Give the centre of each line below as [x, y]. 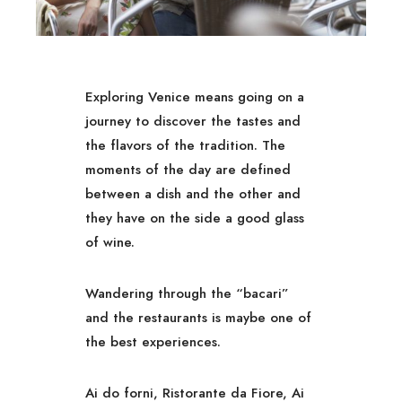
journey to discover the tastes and [193, 121]
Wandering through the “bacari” [188, 293]
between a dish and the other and [193, 193]
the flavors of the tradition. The [186, 145]
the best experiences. [153, 341]
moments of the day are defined [188, 169]
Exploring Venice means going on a [195, 96]
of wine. [110, 242]
